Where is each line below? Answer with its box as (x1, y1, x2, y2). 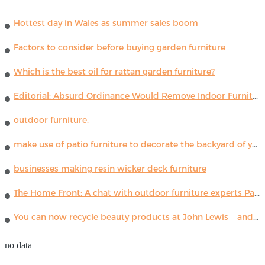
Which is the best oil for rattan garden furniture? (14, 66, 215, 77)
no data (5, 240, 32, 251)
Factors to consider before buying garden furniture (14, 42, 225, 53)
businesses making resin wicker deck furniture (14, 163, 206, 174)
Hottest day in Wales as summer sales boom (14, 18, 198, 29)
